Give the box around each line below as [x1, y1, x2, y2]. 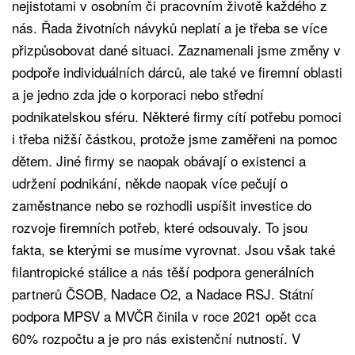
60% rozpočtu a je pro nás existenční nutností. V [12, 327, 300, 348]
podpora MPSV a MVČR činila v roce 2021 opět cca [12, 305, 316, 326]
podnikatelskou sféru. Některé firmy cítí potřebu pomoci [12, 105, 342, 126]
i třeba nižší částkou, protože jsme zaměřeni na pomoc [12, 128, 338, 148]
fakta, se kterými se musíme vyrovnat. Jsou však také [12, 239, 335, 259]
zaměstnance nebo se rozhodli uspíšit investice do [12, 194, 311, 215]
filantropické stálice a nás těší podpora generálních [12, 261, 314, 281]
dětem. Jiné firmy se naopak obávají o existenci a [12, 150, 306, 170]
